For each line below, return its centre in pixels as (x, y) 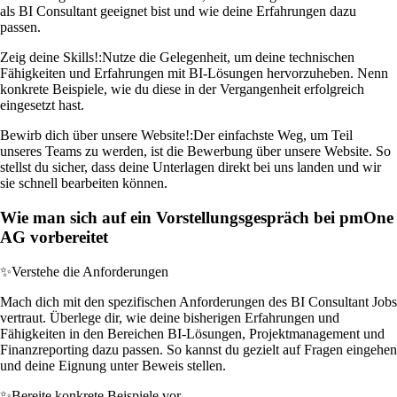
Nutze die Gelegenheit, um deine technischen (228, 58)
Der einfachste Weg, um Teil (273, 136)
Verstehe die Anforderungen (90, 271)
